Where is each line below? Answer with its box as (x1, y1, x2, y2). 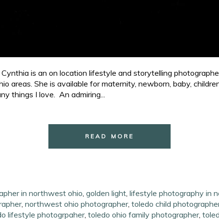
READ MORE (85, 132, 134, 140)
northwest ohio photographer (25, 198, 129, 209)
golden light (86, 188, 127, 198)
